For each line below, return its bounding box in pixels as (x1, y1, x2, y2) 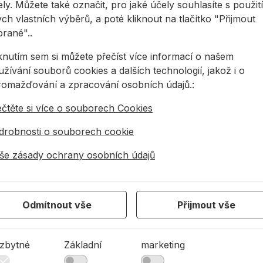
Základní (63, 238, 102, 251)
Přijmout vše (177, 198, 235, 211)
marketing (141, 238, 185, 251)
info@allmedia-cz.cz (69, 193, 159, 205)
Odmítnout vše (22, 198, 92, 211)
